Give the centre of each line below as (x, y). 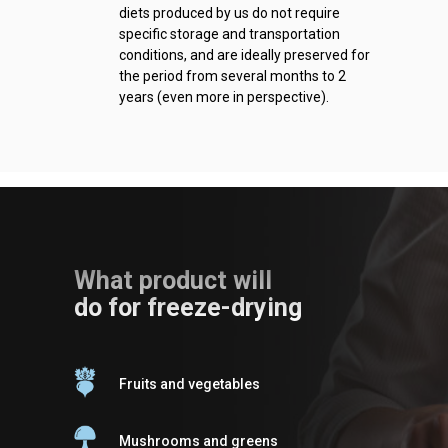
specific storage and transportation (229, 34)
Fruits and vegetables (189, 384)
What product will (173, 280)
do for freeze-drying (188, 307)
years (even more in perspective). (224, 97)
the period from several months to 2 (232, 76)
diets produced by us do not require (229, 13)
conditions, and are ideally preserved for (244, 55)
